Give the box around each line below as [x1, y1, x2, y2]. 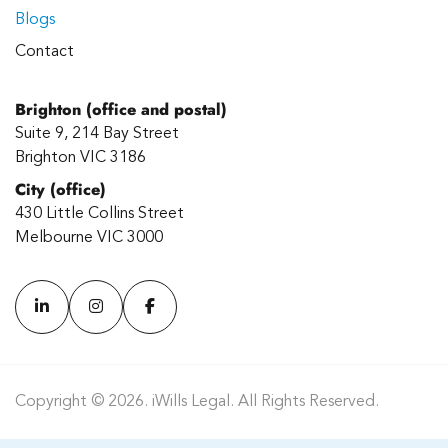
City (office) [15, 178, 106, 201]
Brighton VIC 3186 [15, 150, 146, 166]
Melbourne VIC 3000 [15, 230, 163, 246]
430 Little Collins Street [15, 206, 184, 222]
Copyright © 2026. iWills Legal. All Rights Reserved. [15, 394, 379, 410]
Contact [15, 44, 74, 60]
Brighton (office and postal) [15, 98, 227, 121]
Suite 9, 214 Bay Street [15, 126, 179, 142]
